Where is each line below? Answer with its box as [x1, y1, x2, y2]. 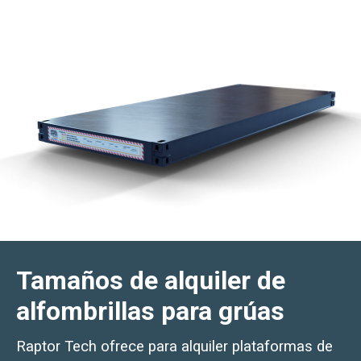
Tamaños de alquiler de [16, 265, 285, 297]
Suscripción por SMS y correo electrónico [32, 16, 316, 35]
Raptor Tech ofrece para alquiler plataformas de [16, 338, 333, 356]
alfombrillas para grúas [16, 296, 284, 327]
